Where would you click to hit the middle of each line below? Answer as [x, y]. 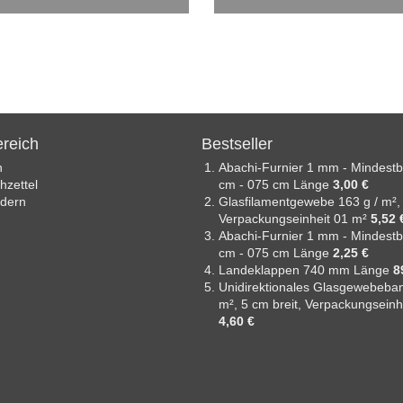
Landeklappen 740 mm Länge [306, 270]
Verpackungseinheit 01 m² [295, 219]
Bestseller [237, 144]
